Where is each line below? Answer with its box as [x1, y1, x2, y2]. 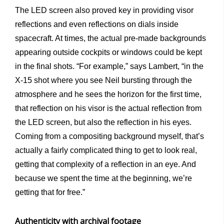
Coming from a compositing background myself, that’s [15, 131, 204, 140]
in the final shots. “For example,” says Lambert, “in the [15, 61, 203, 70]
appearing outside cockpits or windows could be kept [15, 47, 202, 56]
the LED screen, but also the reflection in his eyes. [15, 117, 191, 126]
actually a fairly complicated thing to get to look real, [15, 145, 197, 154]
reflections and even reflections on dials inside [15, 19, 178, 28]
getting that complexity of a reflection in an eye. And [15, 159, 196, 168]
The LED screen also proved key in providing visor [15, 5, 193, 14]
